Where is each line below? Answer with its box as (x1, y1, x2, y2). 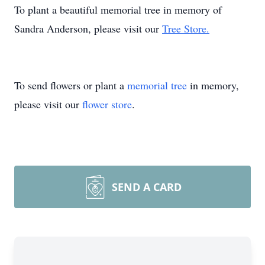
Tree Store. (162, 21, 209, 35)
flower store (82, 97, 132, 111)
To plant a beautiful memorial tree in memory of (14, 2, 222, 17)
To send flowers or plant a (14, 78, 127, 92)
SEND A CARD (112, 180, 182, 194)
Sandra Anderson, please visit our (14, 21, 162, 35)
